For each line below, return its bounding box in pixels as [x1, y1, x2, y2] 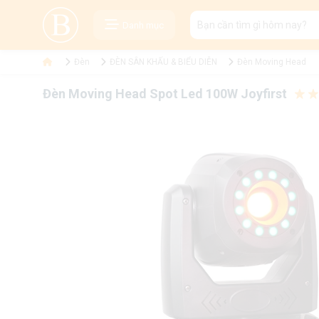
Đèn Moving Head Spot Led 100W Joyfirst [42, 86, 287, 101]
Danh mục [122, 19, 164, 31]
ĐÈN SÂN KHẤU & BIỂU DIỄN [110, 57, 217, 67]
